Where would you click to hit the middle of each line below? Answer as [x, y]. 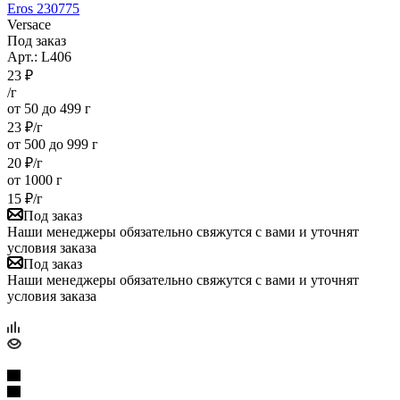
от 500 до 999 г [53, 144]
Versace [29, 24]
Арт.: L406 [39, 56]
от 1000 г [35, 179]
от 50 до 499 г [49, 108]
